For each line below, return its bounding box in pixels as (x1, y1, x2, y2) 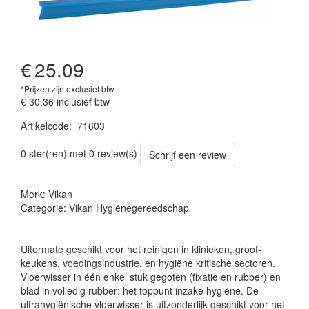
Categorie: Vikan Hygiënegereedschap (21, 201, 189, 215)
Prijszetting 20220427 (20, 132, 114, 146)
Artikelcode (21, 119, 69, 132)
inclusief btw (57, 94, 110, 108)
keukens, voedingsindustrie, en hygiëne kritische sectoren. (21, 256, 275, 270)
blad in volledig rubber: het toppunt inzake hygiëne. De (21, 283, 259, 297)
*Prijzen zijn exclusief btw (21, 83, 114, 94)
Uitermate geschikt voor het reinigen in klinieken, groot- (21, 242, 261, 256)
